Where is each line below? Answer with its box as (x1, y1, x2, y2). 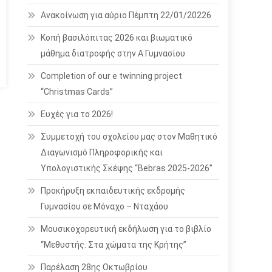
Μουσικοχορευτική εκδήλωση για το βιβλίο (41, 224, 212, 234)
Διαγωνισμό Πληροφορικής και (41, 148, 163, 157)
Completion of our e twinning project (41, 71, 183, 81)
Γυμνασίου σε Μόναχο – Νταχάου (41, 202, 169, 211)
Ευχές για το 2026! (41, 109, 114, 119)
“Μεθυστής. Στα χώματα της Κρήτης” (41, 240, 187, 250)
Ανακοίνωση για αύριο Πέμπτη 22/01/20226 (41, 10, 212, 20)
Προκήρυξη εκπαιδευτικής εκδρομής (41, 186, 186, 195)
